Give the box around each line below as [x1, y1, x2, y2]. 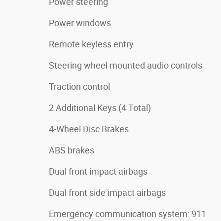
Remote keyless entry [49, 38, 134, 49]
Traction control [49, 81, 110, 92]
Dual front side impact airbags [49, 187, 166, 198]
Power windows [49, 17, 111, 28]
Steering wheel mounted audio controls [49, 60, 202, 71]
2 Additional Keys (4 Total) [49, 102, 151, 113]
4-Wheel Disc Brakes [49, 123, 129, 134]
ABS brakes [49, 145, 94, 155]
